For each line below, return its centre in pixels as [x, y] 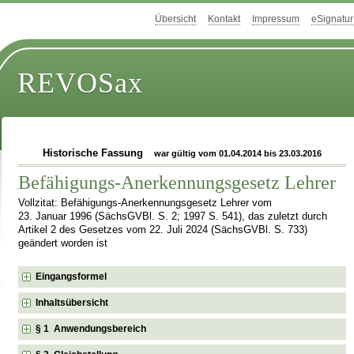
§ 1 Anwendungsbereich [91, 328]
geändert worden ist [63, 243]
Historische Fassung [94, 153]
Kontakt [224, 19]
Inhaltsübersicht [72, 302]
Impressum [276, 19]
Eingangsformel [72, 276]
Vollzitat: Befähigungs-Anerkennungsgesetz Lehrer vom [145, 203]
